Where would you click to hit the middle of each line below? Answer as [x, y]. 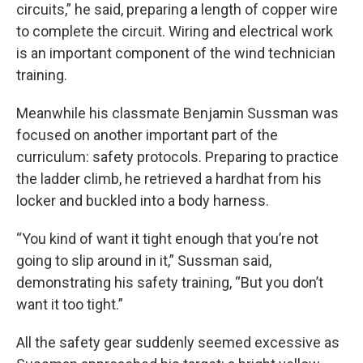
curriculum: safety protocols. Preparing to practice [177, 157]
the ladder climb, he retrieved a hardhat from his [169, 179]
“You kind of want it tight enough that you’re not [167, 239]
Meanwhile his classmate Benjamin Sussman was [177, 113]
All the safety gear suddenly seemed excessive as [178, 343]
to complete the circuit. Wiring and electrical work [175, 32]
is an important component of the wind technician [176, 53]
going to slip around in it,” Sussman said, [144, 261]
